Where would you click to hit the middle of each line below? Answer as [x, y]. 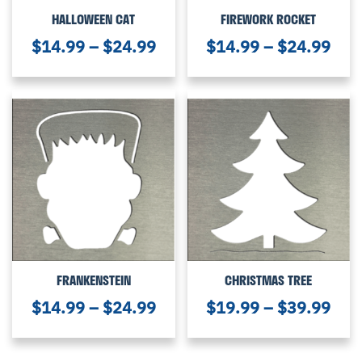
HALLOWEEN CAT [94, 19]
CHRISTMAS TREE [269, 280]
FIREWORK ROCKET [269, 19]
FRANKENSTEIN [93, 280]
